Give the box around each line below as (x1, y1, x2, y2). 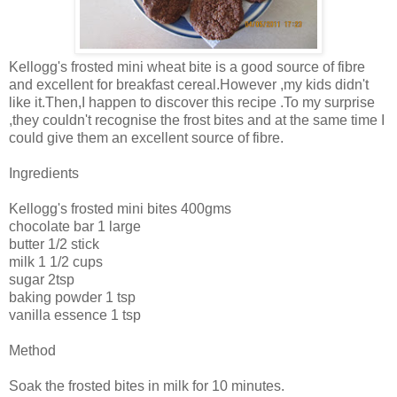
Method (9, 343, 56, 359)
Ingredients (9, 166, 79, 182)
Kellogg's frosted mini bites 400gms (9, 201, 231, 217)
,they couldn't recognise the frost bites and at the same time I (9, 113, 385, 128)
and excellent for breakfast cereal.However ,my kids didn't (9, 77, 369, 93)
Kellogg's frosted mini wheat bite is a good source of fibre (9, 59, 365, 75)
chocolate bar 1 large (9, 219, 141, 235)
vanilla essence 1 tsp (9, 307, 141, 323)
